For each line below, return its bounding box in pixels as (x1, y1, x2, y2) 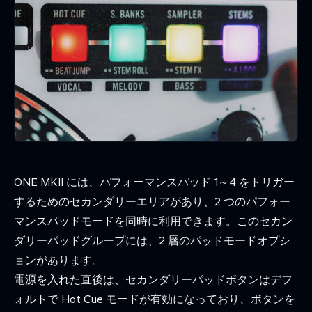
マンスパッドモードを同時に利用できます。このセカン (14, 214, 292, 228)
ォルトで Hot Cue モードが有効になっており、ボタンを (14, 292, 295, 306)
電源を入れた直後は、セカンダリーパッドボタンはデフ (14, 272, 292, 286)
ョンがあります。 (14, 253, 103, 267)
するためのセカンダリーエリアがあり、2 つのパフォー (14, 194, 290, 208)
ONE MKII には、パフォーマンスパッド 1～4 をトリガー (14, 175, 295, 189)
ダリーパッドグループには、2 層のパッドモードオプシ (14, 233, 290, 247)
